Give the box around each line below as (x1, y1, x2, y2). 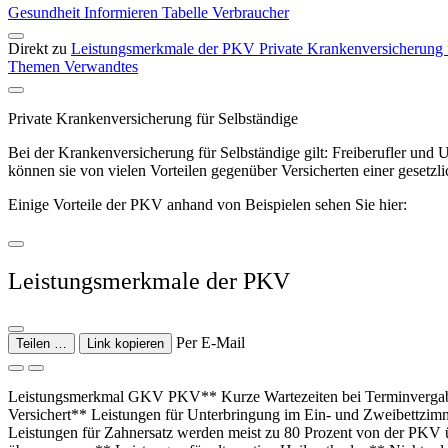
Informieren (84, 4, 162, 22)
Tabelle (162, 4, 212, 22)
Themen (8, 58, 64, 76)
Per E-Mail (176, 333, 245, 351)
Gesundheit (8, 4, 84, 22)
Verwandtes (64, 58, 138, 76)
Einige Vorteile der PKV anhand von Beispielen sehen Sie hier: (8, 196, 407, 214)
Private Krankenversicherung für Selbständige (8, 110, 298, 128)
